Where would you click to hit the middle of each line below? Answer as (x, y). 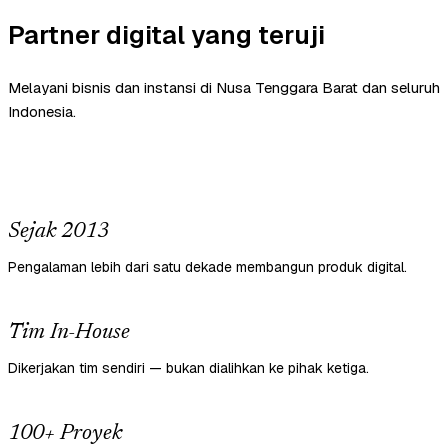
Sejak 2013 (58, 232)
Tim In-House (69, 333)
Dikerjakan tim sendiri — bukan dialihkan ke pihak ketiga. (188, 368)
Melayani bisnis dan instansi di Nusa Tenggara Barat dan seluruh (224, 88)
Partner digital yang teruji (166, 35)
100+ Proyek (65, 434)
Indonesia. (42, 112)
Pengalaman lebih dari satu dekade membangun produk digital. (207, 267)
